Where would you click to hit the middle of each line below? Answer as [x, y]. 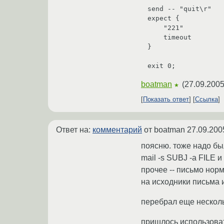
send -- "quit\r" [179, 9]
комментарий [117, 130]
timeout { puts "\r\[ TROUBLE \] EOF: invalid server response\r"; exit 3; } [155, 37]
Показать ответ [166, 99]
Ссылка [206, 99]
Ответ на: [74, 130]
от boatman [164, 130]
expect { [163, 18]
